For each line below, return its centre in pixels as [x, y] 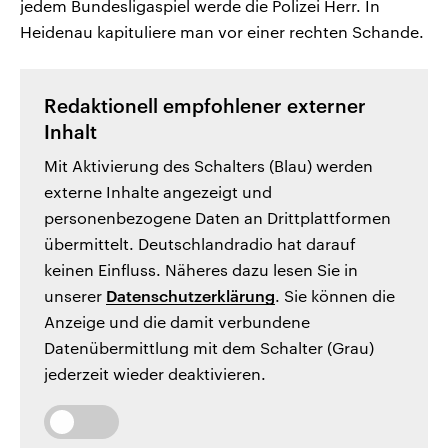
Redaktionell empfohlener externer [205, 106]
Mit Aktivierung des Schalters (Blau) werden [208, 166]
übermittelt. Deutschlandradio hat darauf [200, 244]
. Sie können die [335, 296]
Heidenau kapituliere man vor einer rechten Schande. [222, 32]
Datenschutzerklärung [190, 296]
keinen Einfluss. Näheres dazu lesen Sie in [201, 270]
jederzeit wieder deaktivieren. [155, 374]
